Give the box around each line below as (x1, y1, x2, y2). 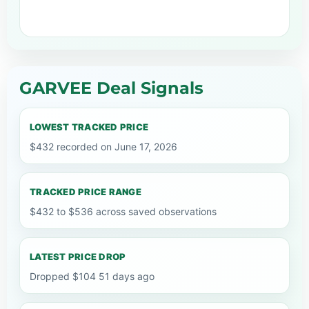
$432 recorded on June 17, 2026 (30, 140, 177, 152)
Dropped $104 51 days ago (30, 270, 154, 282)
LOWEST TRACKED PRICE (30, 121, 149, 132)
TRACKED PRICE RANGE (30, 186, 141, 197)
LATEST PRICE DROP (30, 250, 126, 262)
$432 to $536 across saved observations (30, 205, 217, 217)
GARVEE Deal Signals (19, 77, 203, 98)
